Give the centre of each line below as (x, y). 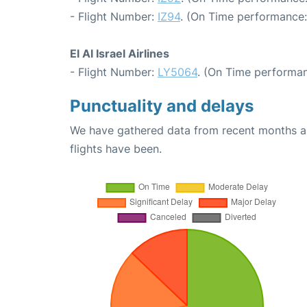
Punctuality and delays (162, 106)
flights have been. (116, 148)
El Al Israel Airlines (120, 53)
